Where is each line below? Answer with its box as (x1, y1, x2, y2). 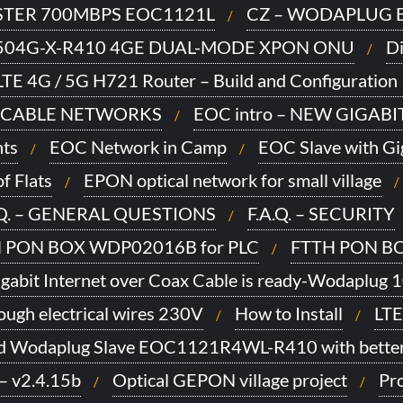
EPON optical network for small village (83, 169, 381, 191)
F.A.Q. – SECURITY (247, 202, 395, 224)
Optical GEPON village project (112, 369, 347, 390)
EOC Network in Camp (49, 136, 227, 157)
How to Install (234, 302, 343, 324)
